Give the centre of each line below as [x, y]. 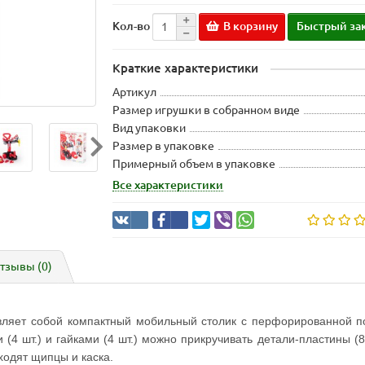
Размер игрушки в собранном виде [207, 110]
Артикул [135, 92]
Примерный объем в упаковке [194, 164]
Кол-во [132, 26]
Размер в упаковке [164, 146]
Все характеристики [168, 185]
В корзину [251, 26]
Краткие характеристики [186, 68]
